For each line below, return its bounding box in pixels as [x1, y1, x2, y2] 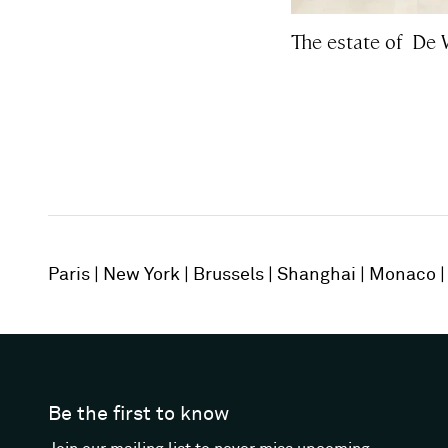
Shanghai [277, 265, 356, 284]
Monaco [369, 265, 436, 284]
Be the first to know [48, 404, 229, 425]
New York [103, 265, 180, 284]
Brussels [193, 265, 264, 284]
